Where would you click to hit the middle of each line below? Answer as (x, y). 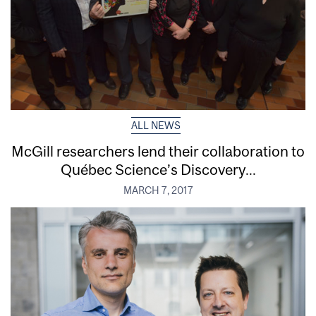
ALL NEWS (156, 125)
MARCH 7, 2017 (158, 190)
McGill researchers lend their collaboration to (158, 151)
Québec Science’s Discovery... (158, 169)
